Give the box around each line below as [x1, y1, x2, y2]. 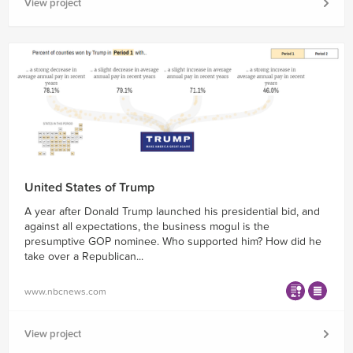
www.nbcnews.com [24, 285, 106, 297]
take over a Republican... [24, 250, 143, 264]
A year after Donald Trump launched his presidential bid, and [24, 205, 320, 219]
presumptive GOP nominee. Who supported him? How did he [24, 235, 321, 249]
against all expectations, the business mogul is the [24, 220, 269, 234]
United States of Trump [24, 180, 154, 196]
